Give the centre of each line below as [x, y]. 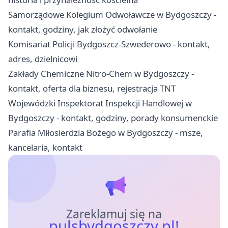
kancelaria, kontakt [45, 148]
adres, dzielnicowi [43, 59]
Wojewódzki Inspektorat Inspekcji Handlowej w [100, 103]
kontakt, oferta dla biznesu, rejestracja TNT [92, 89]
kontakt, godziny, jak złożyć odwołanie [83, 30]
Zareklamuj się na [114, 214]
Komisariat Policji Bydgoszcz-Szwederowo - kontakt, [109, 44]
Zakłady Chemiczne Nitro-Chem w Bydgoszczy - [101, 74]
